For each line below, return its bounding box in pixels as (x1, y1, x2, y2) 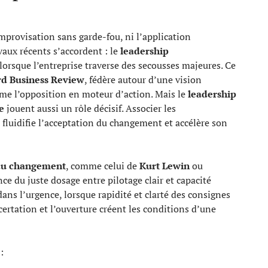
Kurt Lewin (139, 159, 190, 172)
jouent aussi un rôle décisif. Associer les (4, 101, 176, 115)
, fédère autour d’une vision (84, 72, 202, 86)
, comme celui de (66, 159, 139, 172)
